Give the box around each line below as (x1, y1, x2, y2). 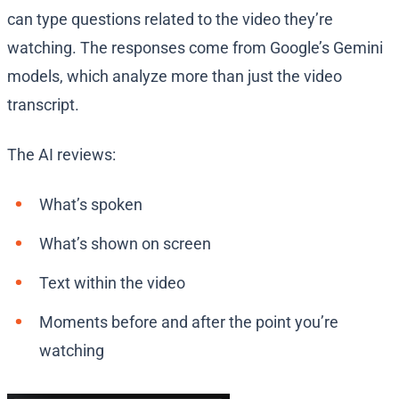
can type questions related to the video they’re (7, 10, 333, 29)
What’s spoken (39, 195, 142, 215)
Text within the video (39, 273, 185, 293)
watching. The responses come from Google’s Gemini (7, 38, 383, 58)
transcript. (7, 95, 79, 115)
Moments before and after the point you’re (39, 313, 338, 332)
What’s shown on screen (39, 234, 211, 254)
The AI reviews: (7, 145, 116, 165)
